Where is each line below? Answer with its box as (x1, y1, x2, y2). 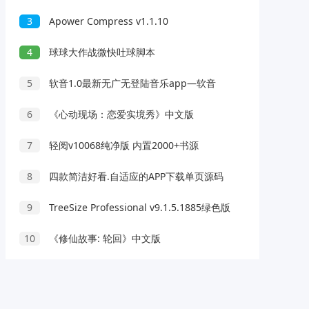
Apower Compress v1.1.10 (46, 14, 169, 28)
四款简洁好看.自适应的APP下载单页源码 (46, 170, 224, 183)
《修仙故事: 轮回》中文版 (46, 232, 161, 245)
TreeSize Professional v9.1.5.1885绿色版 (46, 201, 231, 214)
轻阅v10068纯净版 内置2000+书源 (46, 139, 199, 152)
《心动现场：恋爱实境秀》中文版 (46, 108, 195, 121)
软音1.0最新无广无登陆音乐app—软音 (46, 77, 217, 90)
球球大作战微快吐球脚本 (46, 46, 156, 59)
